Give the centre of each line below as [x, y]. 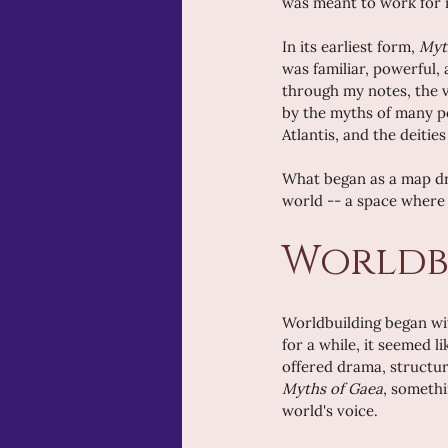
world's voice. [330, 410]
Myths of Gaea [332, 388]
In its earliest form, [350, 46]
